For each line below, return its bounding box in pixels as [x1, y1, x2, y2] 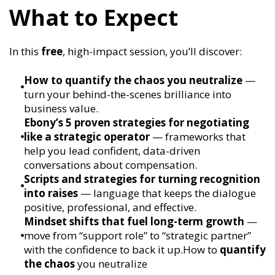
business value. [24, 101, 98, 116]
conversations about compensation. [24, 158, 197, 172]
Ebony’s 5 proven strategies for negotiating [24, 115, 249, 130]
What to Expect [9, 2, 178, 33]
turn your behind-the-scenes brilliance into [24, 87, 231, 102]
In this [9, 44, 41, 59]
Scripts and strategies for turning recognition [24, 172, 260, 187]
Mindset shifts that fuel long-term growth [24, 214, 244, 229]
